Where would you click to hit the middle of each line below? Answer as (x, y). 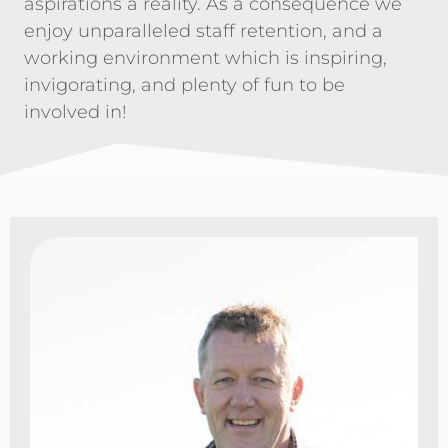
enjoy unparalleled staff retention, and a (203, 31)
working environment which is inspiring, (205, 58)
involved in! (75, 112)
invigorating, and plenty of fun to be (184, 85)
